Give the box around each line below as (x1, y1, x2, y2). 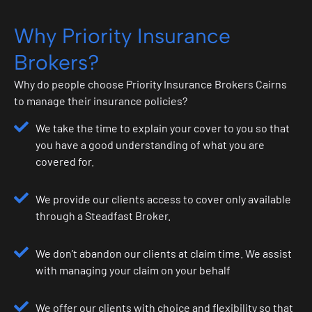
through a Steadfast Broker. (36, 209, 171, 223)
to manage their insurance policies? (14, 94, 187, 108)
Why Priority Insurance (14, 23, 231, 49)
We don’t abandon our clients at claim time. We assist (36, 247, 292, 260)
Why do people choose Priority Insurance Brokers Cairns (14, 77, 287, 91)
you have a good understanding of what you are (36, 138, 265, 152)
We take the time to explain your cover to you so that (36, 121, 290, 135)
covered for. (36, 155, 95, 169)
